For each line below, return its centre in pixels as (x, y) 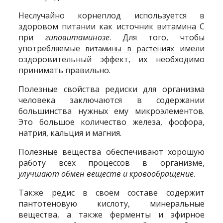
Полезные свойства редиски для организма (111, 89)
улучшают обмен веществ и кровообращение (106, 173)
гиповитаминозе (71, 37)
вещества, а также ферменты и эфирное (111, 214)
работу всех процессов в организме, (111, 163)
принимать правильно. (65, 70)
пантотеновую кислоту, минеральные (111, 203)
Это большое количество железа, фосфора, (111, 122)
